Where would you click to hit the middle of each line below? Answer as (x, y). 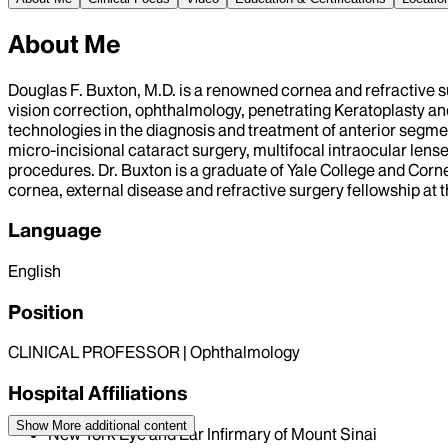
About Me (64, 44)
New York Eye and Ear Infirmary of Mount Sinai (212, 433)
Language (55, 230)
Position (46, 311)
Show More (48, 425)
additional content (134, 425)
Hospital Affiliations (97, 393)
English (34, 271)
